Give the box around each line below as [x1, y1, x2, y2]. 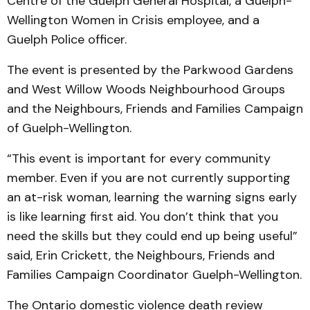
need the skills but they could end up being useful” [7, 228, 298, 244]
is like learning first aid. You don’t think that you [7, 208, 278, 225]
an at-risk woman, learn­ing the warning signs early [7, 189, 297, 206]
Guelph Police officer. [7, 31, 127, 48]
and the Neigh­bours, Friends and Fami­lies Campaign [7, 100, 303, 117]
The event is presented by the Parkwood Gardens [7, 62, 293, 78]
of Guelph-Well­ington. [7, 120, 131, 136]
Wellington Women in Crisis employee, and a [7, 12, 259, 28]
